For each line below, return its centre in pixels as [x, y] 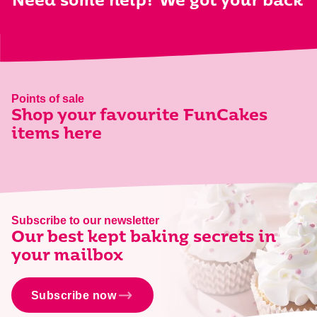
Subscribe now [74, 295]
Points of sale [48, 99]
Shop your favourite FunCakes [139, 117]
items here [57, 135]
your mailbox [67, 257]
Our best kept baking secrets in [144, 238]
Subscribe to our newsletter [85, 221]
